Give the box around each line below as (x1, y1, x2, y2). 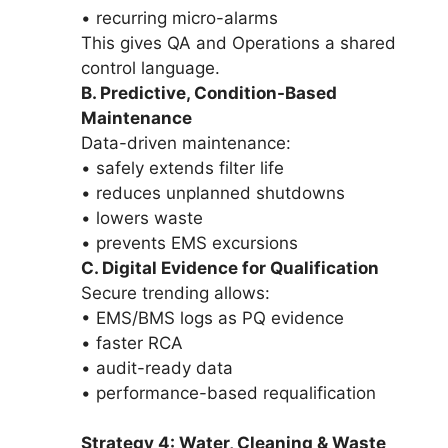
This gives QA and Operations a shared (81, 32, 396, 53)
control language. (81, 57, 220, 78)
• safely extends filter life (81, 157, 284, 178)
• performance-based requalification (81, 382, 376, 403)
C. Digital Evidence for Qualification (81, 257, 379, 278)
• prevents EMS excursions (81, 232, 298, 253)
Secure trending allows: (81, 282, 270, 303)
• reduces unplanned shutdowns (81, 182, 345, 203)
